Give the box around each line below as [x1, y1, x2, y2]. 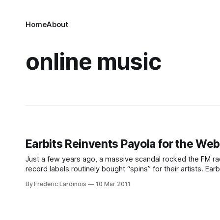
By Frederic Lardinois [25, 180, 86, 188]
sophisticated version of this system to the [25, 174, 168, 183]
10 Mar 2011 [96, 180, 131, 188]
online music [25, 48, 162, 75]
